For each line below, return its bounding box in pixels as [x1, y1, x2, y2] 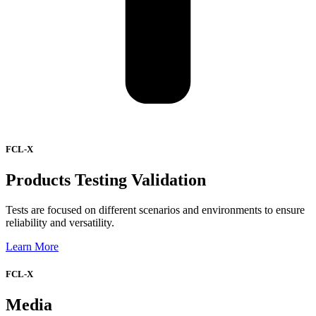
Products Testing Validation [6, 171, 206, 190]
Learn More [6, 241, 59, 253]
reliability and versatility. [6, 217, 114, 229]
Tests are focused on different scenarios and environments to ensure [6, 204, 305, 217]
